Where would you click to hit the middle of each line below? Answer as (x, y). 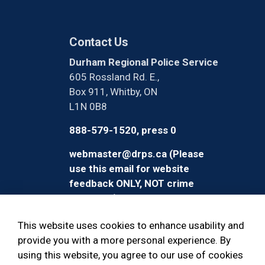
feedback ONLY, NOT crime (132, 183)
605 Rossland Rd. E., (114, 77)
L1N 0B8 (88, 106)
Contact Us (99, 42)
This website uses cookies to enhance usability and (131, 225)
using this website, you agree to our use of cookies (130, 255)
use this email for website (129, 169)
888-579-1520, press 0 (123, 130)
